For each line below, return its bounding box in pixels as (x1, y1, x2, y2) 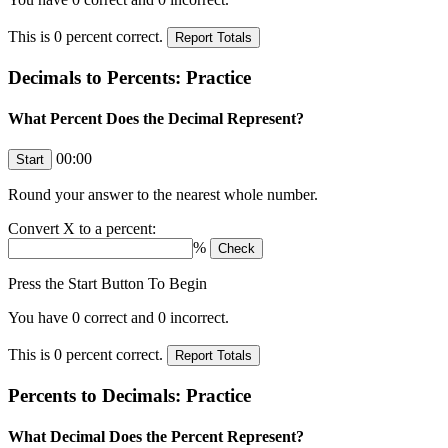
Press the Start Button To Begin (8, 275, 207, 293)
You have (8, 309, 72, 327)
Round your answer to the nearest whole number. (8, 186, 318, 204)
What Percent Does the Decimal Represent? (8, 110, 304, 128)
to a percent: (75, 220, 156, 238)
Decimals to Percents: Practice (8, 66, 251, 88)
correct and (80, 309, 158, 327)
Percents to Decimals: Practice (8, 385, 251, 406)
